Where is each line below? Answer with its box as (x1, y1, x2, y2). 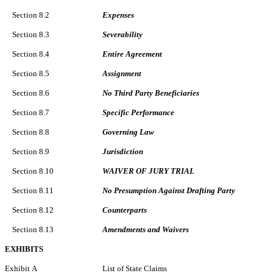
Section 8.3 (12, 30, 49, 40)
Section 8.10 (12, 166, 54, 176)
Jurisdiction (102, 147, 143, 157)
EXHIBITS (5, 244, 43, 254)
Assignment (102, 69, 141, 79)
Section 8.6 (12, 88, 49, 98)
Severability (102, 30, 143, 40)
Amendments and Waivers (102, 225, 189, 235)
